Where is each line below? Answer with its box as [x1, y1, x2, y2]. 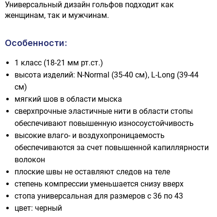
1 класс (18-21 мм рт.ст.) [15, 58, 103, 67]
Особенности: [5, 38, 67, 48]
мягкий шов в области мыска [15, 94, 122, 104]
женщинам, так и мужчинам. [5, 11, 109, 20]
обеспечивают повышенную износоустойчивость [15, 119, 194, 128]
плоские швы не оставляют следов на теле [15, 167, 170, 176]
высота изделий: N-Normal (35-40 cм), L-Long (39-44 [15, 70, 199, 79]
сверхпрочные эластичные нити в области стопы [15, 107, 193, 116]
